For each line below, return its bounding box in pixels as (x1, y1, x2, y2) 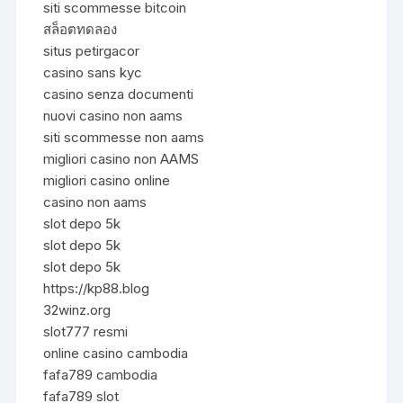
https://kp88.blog (43, 279, 150, 297)
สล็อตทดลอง (43, 20, 118, 38)
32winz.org (43, 300, 112, 318)
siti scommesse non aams (43, 128, 205, 146)
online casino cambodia (43, 344, 189, 362)
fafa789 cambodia (43, 365, 158, 383)
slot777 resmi (43, 322, 129, 340)
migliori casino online (43, 171, 171, 189)
